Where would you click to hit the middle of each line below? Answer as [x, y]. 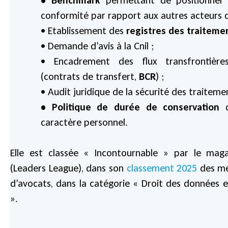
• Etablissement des [83, 30]
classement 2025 [162, 168]
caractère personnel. [84, 122]
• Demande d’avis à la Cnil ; [97, 46]
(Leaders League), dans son [68, 168]
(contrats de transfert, [90, 76]
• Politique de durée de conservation [130, 107]
